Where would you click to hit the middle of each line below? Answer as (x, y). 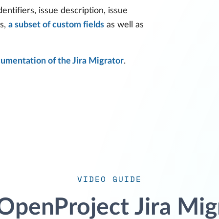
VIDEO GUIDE (109, 179)
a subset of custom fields (56, 25)
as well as (124, 25)
